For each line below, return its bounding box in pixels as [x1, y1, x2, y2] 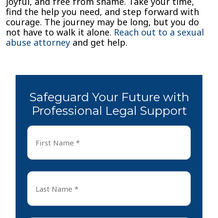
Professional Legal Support [31, 104, 187, 118]
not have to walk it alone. [6, 26, 114, 38]
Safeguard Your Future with [29, 90, 189, 104]
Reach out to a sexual [114, 26, 204, 38]
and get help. [70, 36, 127, 48]
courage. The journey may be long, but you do [6, 16, 199, 28]
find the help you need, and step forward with [6, 6, 199, 18]
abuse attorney [6, 36, 70, 48]
